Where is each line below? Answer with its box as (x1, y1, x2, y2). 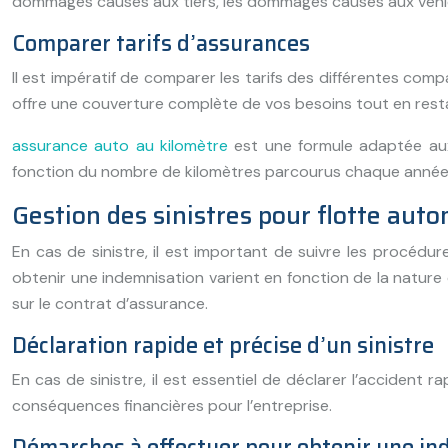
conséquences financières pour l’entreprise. (12, 395, 332, 416)
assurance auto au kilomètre (12, 135, 228, 156)
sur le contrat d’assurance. (12, 293, 208, 314)
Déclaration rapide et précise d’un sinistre (12, 328, 434, 363)
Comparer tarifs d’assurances (12, 26, 310, 61)
